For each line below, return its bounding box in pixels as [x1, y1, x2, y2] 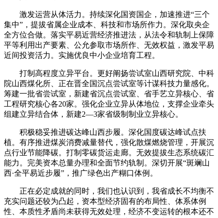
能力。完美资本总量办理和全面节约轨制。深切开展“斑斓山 [4, 158, 210, 167]
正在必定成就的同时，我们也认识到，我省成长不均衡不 [4, 186, 214, 195]
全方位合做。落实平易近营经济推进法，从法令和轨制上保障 [4, 30, 214, 39]
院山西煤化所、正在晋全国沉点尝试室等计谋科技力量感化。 [4, 79, 214, 88]
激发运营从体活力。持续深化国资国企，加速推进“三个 [4, 10, 210, 18]
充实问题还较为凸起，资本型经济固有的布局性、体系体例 [4, 197, 206, 205]
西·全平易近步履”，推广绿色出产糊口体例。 [4, 168, 158, 177]
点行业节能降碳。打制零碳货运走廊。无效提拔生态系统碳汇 [4, 148, 214, 157]
